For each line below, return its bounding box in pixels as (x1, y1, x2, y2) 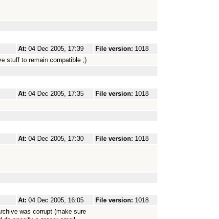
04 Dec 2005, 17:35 (28, 90, 84, 97)
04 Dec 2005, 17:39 (28, 45, 84, 52)
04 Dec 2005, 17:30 (28, 135, 84, 142)
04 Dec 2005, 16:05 (28, 197, 84, 204)
